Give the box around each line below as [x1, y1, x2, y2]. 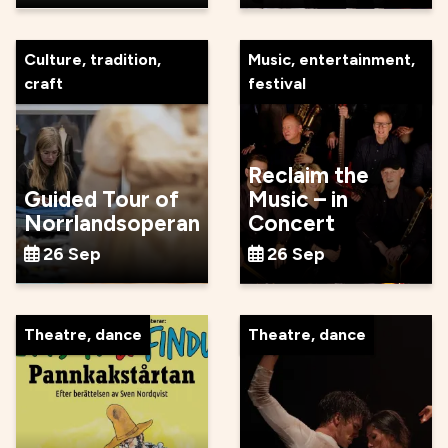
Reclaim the [248, 161, 369, 189]
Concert [248, 209, 335, 237]
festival [248, 73, 306, 93]
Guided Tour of [24, 185, 179, 213]
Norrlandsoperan [24, 209, 200, 237]
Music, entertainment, [248, 49, 415, 69]
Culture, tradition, [24, 49, 161, 69]
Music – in [248, 185, 348, 213]
